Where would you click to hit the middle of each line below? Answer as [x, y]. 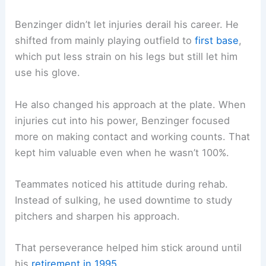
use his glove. [48, 73]
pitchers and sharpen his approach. [98, 216]
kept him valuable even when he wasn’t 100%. [122, 152]
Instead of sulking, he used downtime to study [124, 200]
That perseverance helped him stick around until [129, 248]
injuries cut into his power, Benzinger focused [123, 120]
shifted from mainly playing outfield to [105, 41]
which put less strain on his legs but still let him [126, 57]
